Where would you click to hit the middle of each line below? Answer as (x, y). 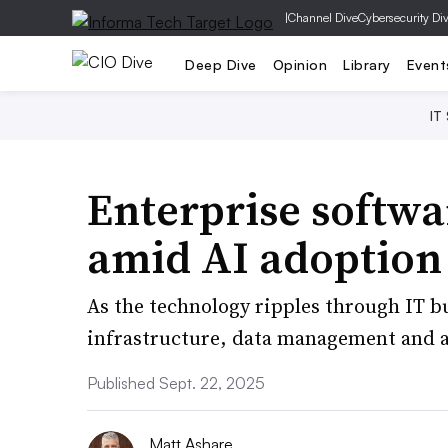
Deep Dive (221, 64)
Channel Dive (323, 17)
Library (367, 64)
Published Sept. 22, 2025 (176, 383)
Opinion (299, 64)
